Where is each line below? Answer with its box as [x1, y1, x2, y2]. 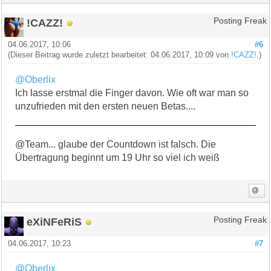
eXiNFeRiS [27, 215, 82, 228]
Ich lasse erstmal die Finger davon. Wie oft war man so [15, 87, 249, 98]
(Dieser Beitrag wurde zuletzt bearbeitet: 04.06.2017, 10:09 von [8, 50, 232, 59]
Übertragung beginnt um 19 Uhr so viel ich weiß [15, 152, 220, 163]
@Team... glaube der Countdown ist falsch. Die [15, 139, 217, 149]
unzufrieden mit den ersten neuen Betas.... [15, 100, 196, 111]
